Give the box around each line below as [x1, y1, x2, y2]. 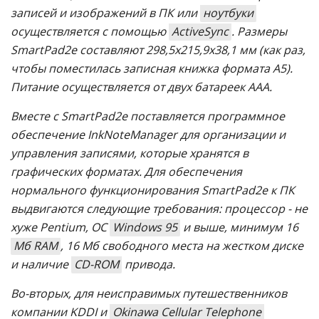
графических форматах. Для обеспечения [11, 163, 242, 179]
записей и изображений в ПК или [11, 4, 200, 21]
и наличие [11, 256, 71, 272]
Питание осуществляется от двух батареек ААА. [11, 78, 272, 95]
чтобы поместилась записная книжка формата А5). [11, 60, 293, 76]
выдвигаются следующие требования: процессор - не [11, 200, 308, 216]
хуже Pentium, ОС [11, 219, 110, 235]
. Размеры [231, 23, 287, 39]
